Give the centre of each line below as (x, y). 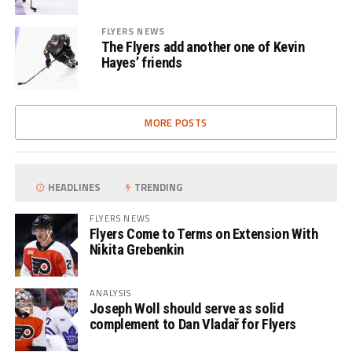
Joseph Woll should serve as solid (186, 308)
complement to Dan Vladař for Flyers (192, 324)
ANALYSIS (110, 293)
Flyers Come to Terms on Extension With (203, 234)
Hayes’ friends (141, 62)
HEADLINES (73, 187)
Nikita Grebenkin (136, 249)
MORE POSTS (176, 123)
